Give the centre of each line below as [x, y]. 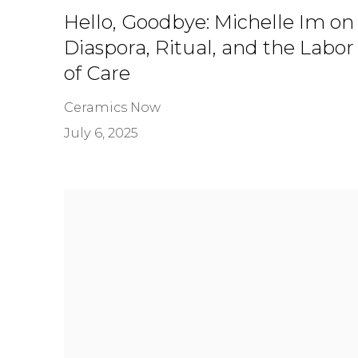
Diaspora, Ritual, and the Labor [209, 47]
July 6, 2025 [101, 132]
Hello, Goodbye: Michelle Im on [209, 22]
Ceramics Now [112, 107]
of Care [97, 73]
